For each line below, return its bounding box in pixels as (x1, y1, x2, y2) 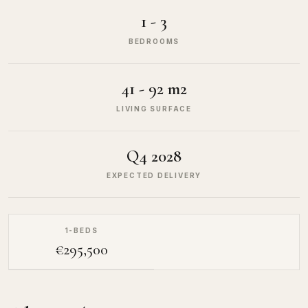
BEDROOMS (128, 36, 180, 45)
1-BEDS (65, 226, 98, 235)
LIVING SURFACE (116, 104, 192, 113)
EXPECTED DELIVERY (106, 171, 202, 180)
